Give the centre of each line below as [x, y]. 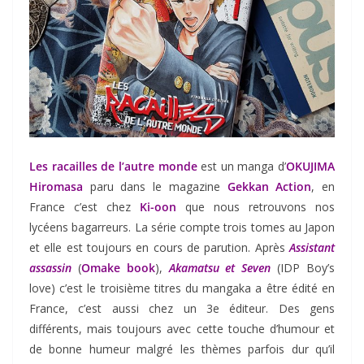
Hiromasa [56, 187]
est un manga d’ [241, 167]
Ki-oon [158, 207]
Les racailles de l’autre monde [113, 167]
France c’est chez [84, 207]
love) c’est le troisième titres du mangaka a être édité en [182, 288]
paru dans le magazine [155, 187]
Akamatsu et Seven [220, 268]
